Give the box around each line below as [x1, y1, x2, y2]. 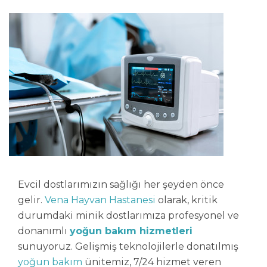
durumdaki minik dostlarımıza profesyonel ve [18, 210, 239, 221]
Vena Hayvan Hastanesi [45, 194, 156, 206]
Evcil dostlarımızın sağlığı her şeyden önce [18, 179, 224, 190]
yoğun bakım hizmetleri [70, 225, 193, 237]
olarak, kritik [156, 194, 218, 206]
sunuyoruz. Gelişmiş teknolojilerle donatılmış [18, 241, 238, 252]
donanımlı [18, 225, 70, 237]
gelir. [18, 194, 45, 206]
